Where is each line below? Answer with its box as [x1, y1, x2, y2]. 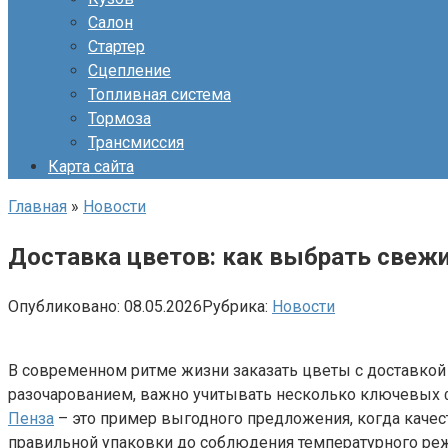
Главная [8, 197, 67, 216]
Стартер [88, 37, 145, 56]
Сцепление [88, 61, 171, 80]
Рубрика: [202, 296, 268, 316]
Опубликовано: [8, 296, 120, 316]
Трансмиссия [88, 133, 184, 152]
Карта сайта [48, 157, 134, 176]
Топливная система [88, 85, 231, 104]
